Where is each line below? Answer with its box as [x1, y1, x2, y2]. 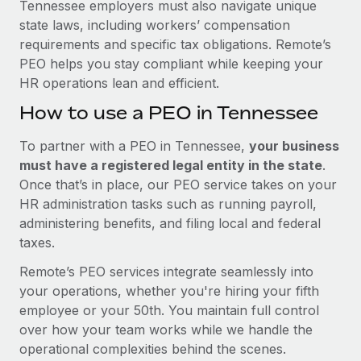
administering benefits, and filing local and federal [19, 214, 321, 231]
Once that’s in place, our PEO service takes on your [19, 176, 337, 193]
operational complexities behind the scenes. [19, 340, 286, 357]
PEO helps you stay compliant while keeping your [19, 55, 323, 72]
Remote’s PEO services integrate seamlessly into [19, 263, 313, 280]
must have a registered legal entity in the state [19, 156, 322, 173]
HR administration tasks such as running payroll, [19, 195, 317, 212]
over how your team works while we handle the [19, 321, 313, 338]
